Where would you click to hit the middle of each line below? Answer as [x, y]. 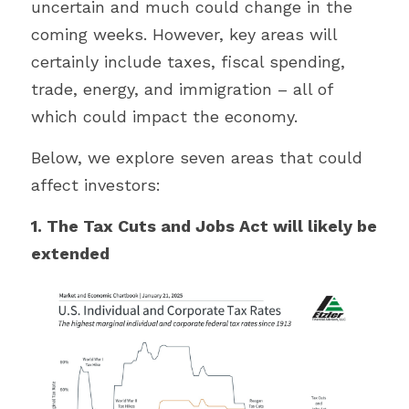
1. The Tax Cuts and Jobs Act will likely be [204, 226]
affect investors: [96, 185]
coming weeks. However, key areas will [184, 34]
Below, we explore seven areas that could [197, 157]
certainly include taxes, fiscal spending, [188, 62]
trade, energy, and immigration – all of [182, 89]
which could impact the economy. [164, 116]
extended [70, 253]
